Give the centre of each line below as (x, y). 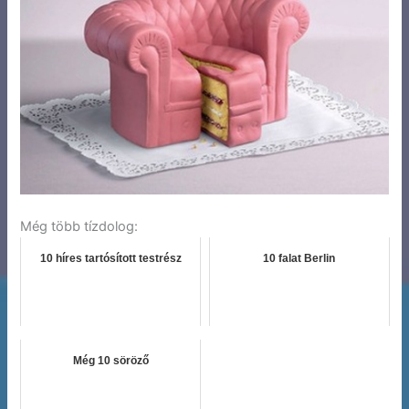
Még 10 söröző (110, 361)
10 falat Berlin (299, 259)
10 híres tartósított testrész (110, 259)
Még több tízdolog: (79, 227)
